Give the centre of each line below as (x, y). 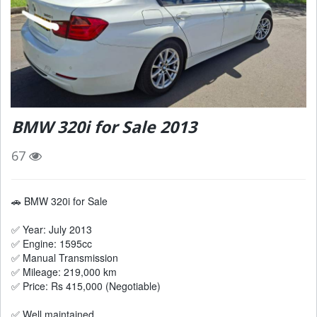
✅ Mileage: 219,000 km (64, 271)
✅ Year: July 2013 (52, 229)
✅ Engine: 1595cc (52, 243)
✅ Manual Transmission (65, 257)
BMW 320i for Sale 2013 (104, 126)
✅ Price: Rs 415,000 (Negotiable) (86, 286)
